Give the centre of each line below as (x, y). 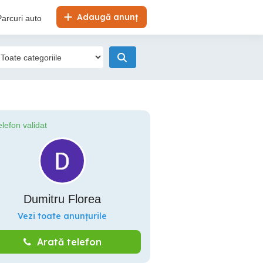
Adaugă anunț (106, 17)
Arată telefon (69, 242)
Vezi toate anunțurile (62, 216)
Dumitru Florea (62, 199)
